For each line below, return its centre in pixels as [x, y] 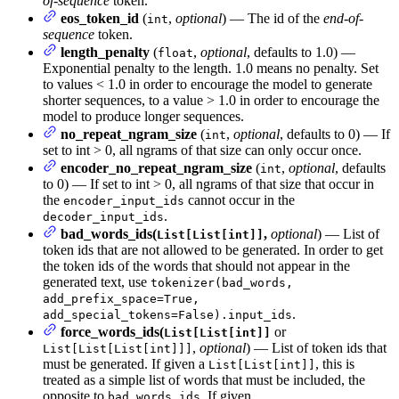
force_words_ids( [112, 332]
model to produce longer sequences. [143, 117]
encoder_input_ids [124, 201]
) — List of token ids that [316, 348]
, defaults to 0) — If [335, 134]
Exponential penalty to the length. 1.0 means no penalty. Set [211, 69]
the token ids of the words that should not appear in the [196, 266]
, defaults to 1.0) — [301, 53]
